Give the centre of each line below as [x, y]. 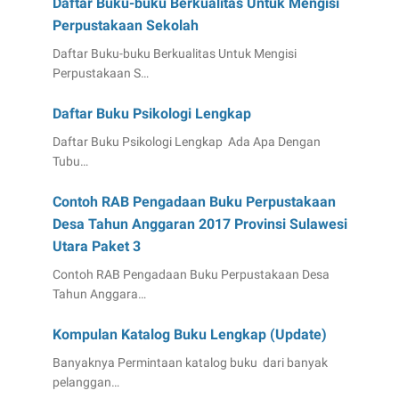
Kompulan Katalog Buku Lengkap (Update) [189, 335]
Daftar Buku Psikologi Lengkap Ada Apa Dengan [186, 142]
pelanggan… [85, 383]
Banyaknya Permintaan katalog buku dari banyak [190, 363]
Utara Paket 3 [96, 247]
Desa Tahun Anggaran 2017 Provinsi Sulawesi [199, 224]
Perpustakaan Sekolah [125, 26]
